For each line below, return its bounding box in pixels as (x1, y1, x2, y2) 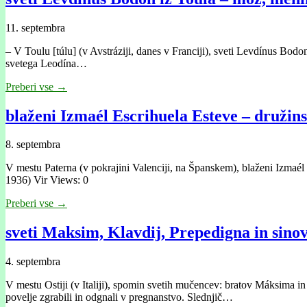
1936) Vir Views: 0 (5, 174, 88, 186)
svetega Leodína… (5, 57, 87, 69)
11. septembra (5, 21, 65, 34)
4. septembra (5, 256, 60, 268)
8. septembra (5, 138, 60, 151)
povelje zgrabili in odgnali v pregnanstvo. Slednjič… (5, 291, 233, 304)
